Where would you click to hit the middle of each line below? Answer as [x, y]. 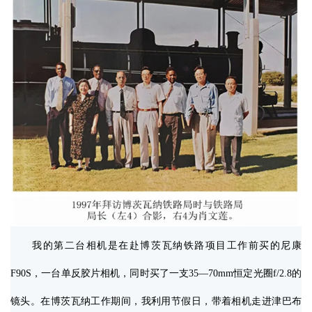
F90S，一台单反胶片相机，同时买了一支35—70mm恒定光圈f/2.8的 [156, 274]
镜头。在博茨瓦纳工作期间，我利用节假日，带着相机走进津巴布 [156, 302]
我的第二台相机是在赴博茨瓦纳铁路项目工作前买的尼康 [156, 246]
